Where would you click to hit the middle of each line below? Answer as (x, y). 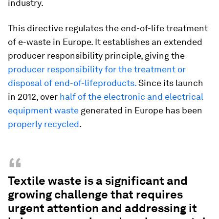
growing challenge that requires (95, 194)
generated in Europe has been (141, 110)
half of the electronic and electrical (131, 97)
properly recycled (44, 124)
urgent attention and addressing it (102, 208)
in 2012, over (34, 97)
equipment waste (43, 110)
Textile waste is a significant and (98, 181)
